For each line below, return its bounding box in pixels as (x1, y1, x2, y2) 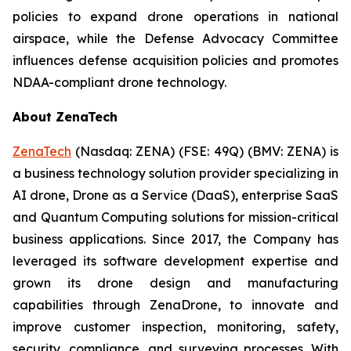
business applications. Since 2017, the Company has (13, 231, 338, 247)
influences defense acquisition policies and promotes (13, 52, 338, 68)
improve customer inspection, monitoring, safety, (13, 319, 338, 335)
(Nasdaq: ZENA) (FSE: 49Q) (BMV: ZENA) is (71, 143, 338, 159)
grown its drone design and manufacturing (13, 275, 338, 291)
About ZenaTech (13, 109, 118, 125)
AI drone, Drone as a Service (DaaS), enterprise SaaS (13, 187, 338, 203)
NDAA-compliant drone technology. (13, 74, 226, 90)
